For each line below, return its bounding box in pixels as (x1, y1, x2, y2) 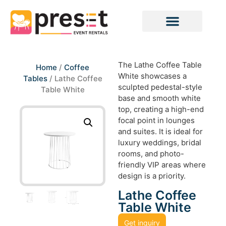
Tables (23, 74, 47, 84)
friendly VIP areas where (118, 160, 206, 170)
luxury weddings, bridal (118, 138, 201, 148)
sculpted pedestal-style (118, 82, 202, 92)
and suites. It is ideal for (118, 127, 203, 137)
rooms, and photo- (118, 149, 184, 159)
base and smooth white (118, 93, 201, 103)
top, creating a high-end (118, 104, 204, 115)
